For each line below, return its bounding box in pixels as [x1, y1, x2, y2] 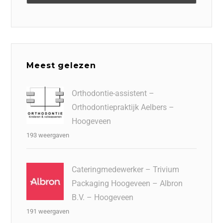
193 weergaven [26, 131, 70, 139]
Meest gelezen [26, 60, 96, 70]
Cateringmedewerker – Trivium [72, 164, 180, 174]
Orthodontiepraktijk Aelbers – [72, 102, 175, 112]
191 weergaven [26, 207, 70, 215]
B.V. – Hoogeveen [72, 192, 134, 202]
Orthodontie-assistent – [72, 88, 155, 98]
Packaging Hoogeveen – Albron [72, 178, 183, 188]
